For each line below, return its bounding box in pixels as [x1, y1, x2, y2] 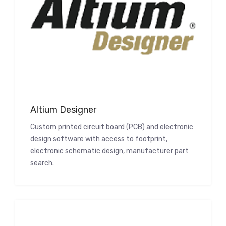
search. [30, 159, 54, 168]
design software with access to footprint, [30, 135, 167, 144]
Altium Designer [30, 104, 96, 116]
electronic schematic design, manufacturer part [30, 147, 189, 156]
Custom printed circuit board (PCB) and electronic [30, 123, 193, 132]
